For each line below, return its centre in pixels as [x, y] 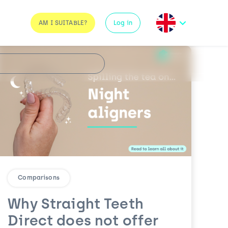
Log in [123, 23]
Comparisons [39, 178]
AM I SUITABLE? [63, 23]
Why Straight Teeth [76, 205]
